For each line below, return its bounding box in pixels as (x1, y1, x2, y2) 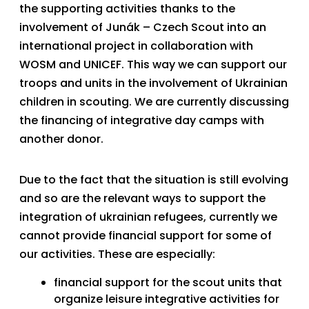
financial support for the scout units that (54, 274, 282, 290)
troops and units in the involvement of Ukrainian (19, 74, 288, 91)
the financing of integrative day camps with (19, 112, 264, 128)
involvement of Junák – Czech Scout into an (19, 19, 266, 35)
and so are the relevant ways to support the (19, 190, 266, 206)
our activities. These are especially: (19, 246, 215, 262)
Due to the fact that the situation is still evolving (19, 171, 288, 188)
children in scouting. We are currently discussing (19, 93, 289, 110)
